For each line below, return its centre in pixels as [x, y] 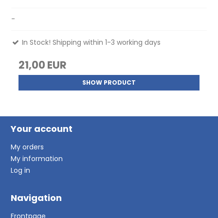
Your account [42, 128]
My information [37, 158]
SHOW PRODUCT [109, 82]
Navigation [36, 198]
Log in [21, 170]
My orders [27, 147]
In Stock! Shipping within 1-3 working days [91, 42]
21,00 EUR [43, 65]
